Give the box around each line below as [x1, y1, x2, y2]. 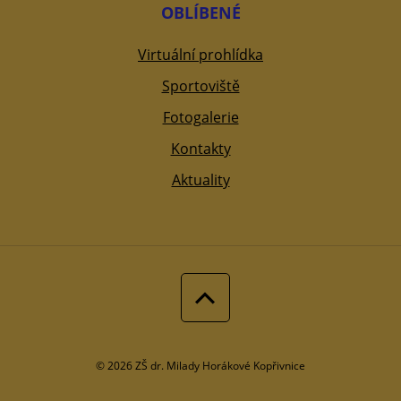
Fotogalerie [162, 107, 239, 128]
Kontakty [170, 139, 231, 159]
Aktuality [171, 170, 230, 191]
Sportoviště [161, 76, 240, 97]
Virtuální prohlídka [138, 45, 263, 65]
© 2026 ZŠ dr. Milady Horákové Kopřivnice [96, 358, 305, 374]
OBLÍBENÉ [160, 2, 241, 24]
